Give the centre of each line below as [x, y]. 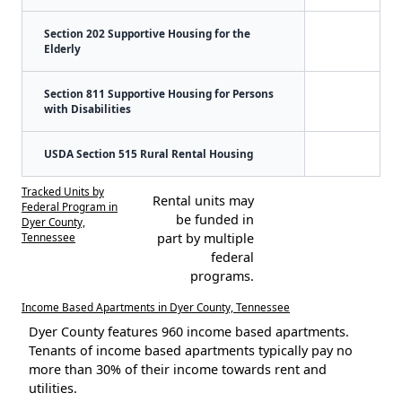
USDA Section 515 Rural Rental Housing [149, 153]
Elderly [62, 48]
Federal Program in [70, 206]
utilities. [53, 388]
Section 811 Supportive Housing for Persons [159, 93]
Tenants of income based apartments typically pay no [191, 350]
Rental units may [203, 200]
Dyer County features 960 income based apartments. [189, 331]
